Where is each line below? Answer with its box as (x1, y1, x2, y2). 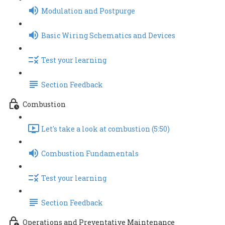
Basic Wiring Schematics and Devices (41, 31, 175, 41)
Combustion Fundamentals (41, 149, 139, 159)
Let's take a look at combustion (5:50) (41, 124, 170, 134)
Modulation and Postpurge (41, 6, 135, 16)
